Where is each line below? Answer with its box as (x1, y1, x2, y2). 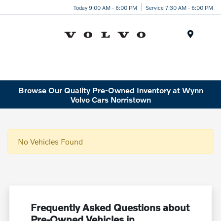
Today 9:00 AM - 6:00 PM (74, 3, 137, 11)
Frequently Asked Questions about (31, 201, 190, 214)
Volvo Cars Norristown (70, 94, 151, 104)
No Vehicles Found (18, 137, 83, 147)
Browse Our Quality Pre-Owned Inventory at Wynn (18, 85, 203, 95)
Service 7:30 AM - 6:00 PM (146, 3, 213, 11)
